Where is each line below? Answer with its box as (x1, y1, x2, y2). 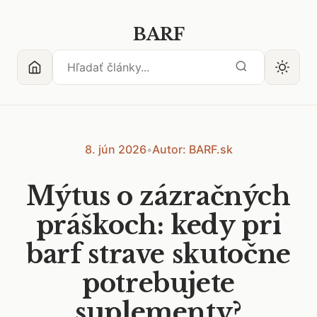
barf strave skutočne (26, 238, 291, 270)
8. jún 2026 (84, 142, 146, 156)
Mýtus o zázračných (26, 180, 291, 212)
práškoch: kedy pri (35, 209, 282, 241)
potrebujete (81, 267, 236, 299)
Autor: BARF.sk (151, 142, 233, 156)
